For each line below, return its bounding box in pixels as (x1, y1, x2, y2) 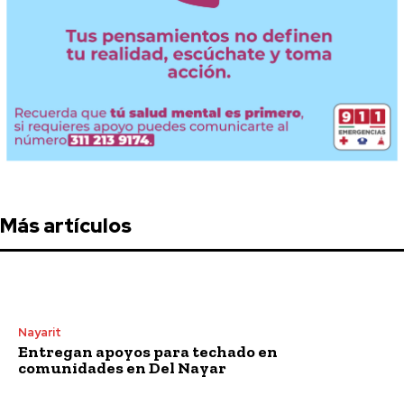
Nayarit (18, 324, 61, 340)
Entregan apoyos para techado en (18, 341, 278, 362)
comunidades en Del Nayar (18, 357, 226, 378)
